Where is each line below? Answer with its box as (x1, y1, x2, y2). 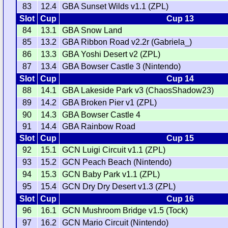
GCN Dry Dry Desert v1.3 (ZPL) (62, 182, 176, 191)
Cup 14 (166, 74, 194, 83)
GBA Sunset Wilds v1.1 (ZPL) (62, 2, 169, 11)
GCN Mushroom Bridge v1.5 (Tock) (62, 206, 188, 215)
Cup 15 (166, 134, 194, 143)
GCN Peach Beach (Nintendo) (62, 158, 172, 167)
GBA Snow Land (62, 26, 123, 35)
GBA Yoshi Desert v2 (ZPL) (62, 50, 161, 59)
